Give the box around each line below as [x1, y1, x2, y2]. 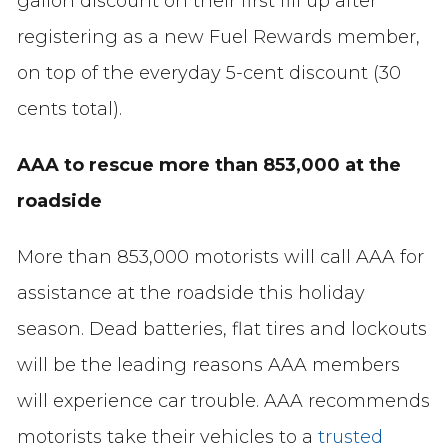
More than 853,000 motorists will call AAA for [16, 246, 424, 269]
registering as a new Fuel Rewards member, [16, 26, 420, 49]
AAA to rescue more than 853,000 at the [16, 154, 401, 177]
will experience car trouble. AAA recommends [16, 390, 430, 413]
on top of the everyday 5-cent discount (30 [16, 62, 401, 85]
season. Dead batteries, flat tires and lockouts [16, 318, 427, 341]
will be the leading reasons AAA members [16, 354, 400, 377]
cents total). [16, 98, 122, 121]
